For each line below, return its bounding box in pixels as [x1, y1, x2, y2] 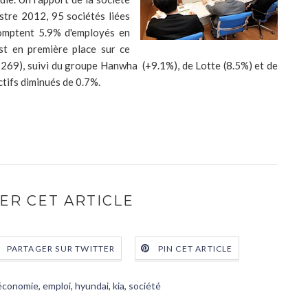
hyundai [74, 280, 109, 291]
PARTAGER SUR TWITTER [6, 243, 115, 254]
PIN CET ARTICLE [157, 243, 233, 254]
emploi [42, 280, 71, 291]
